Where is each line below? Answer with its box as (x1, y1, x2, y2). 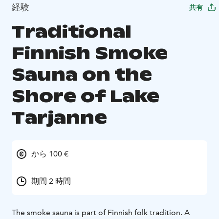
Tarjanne (12, 107, 107, 129)
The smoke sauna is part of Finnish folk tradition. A (12, 208, 190, 218)
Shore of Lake (12, 85, 159, 108)
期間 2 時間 (31, 176, 71, 186)
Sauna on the (12, 64, 152, 86)
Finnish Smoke (12, 42, 168, 65)
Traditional (12, 21, 131, 43)
